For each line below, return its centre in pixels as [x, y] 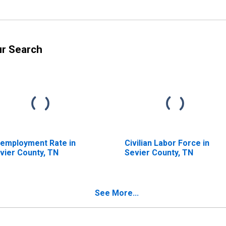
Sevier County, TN [159, 152]
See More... [117, 193]
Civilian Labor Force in [167, 143]
